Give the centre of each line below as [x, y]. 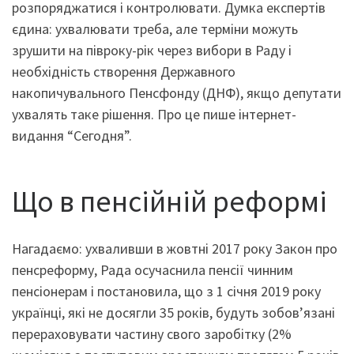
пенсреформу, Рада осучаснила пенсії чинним [153, 269]
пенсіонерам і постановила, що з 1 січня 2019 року [166, 291]
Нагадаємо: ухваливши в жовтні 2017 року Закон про [175, 248]
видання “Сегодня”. [72, 136]
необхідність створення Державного [124, 72]
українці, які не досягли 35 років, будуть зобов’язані [173, 312]
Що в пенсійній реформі [169, 201]
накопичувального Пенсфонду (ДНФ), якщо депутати [177, 93]
